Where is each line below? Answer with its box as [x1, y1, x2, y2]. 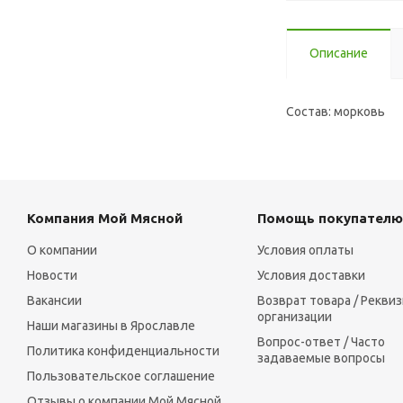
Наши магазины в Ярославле [27, 318, 195, 334]
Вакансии [27, 293, 82, 309]
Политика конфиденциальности [27, 344, 219, 359]
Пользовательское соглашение [27, 369, 215, 384]
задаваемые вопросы [256, 351, 385, 366]
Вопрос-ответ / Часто [256, 335, 385, 350]
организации [256, 309, 332, 325]
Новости [27, 268, 77, 283]
